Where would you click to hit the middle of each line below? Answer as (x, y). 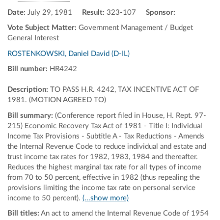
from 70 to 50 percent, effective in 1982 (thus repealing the (104, 177)
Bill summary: (31, 115)
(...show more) (106, 198)
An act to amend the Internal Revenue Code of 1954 (124, 213)
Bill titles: (23, 213)
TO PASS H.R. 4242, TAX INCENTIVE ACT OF (124, 90)
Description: (29, 90)
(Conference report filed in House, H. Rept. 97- (131, 115)
